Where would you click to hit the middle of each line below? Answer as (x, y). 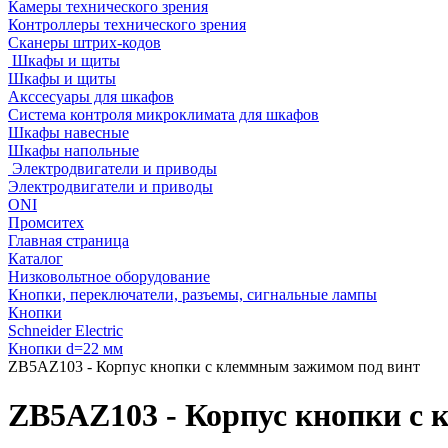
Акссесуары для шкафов (91, 96)
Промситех (46, 222)
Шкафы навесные (68, 132)
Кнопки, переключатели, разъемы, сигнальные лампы (192, 294)
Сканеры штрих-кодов (84, 42)
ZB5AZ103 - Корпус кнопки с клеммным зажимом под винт (214, 366)
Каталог (35, 258)
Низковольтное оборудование (109, 276)
